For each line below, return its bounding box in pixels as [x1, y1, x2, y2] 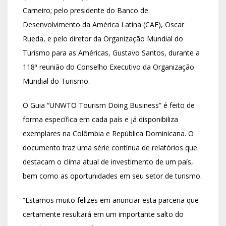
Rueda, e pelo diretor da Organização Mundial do [23, 34, 183, 44]
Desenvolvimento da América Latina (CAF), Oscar [23, 20, 184, 30]
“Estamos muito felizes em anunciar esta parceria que [23, 195, 199, 205]
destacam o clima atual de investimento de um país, [23, 157, 193, 167]
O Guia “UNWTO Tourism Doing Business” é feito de [23, 100, 195, 110]
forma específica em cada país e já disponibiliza [23, 115, 178, 125]
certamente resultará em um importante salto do [23, 209, 184, 219]
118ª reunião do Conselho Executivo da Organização [23, 62, 194, 72]
